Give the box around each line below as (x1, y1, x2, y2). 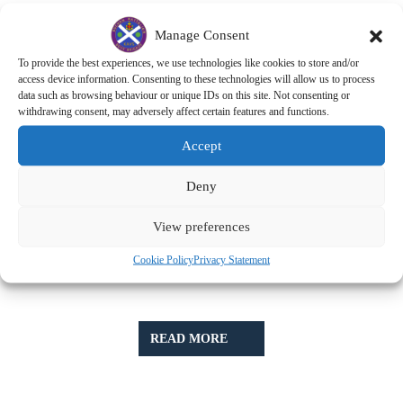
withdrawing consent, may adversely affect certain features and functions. (18, 104, 329, 117)
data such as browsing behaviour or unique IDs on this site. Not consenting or (18, 88, 350, 101)
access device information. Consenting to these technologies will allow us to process (18, 72, 375, 85)
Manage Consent (154, 27, 249, 41)
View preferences (153, 219, 250, 234)
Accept (182, 138, 221, 153)
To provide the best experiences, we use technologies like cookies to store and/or (18, 56, 359, 68)
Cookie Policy (133, 253, 193, 265)
